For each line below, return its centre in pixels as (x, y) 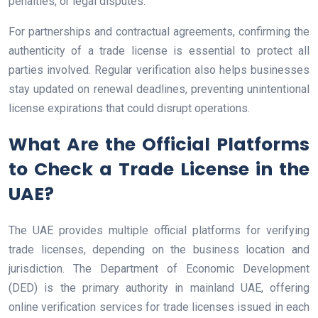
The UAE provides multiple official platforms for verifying (159, 231)
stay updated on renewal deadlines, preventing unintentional (159, 89)
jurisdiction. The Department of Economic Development (159, 269)
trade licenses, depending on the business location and (159, 250)
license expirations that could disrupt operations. (129, 109)
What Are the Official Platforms (159, 145)
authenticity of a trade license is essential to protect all (159, 51)
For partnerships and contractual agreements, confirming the (159, 32)
